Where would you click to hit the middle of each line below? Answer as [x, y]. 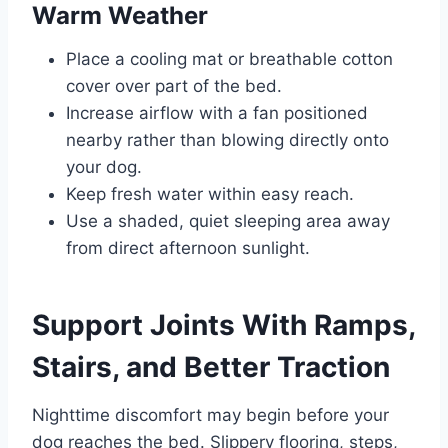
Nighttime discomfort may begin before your [210, 415]
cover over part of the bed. [174, 86]
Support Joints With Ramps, [223, 325]
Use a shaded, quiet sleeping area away [228, 221]
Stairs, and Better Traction [211, 367]
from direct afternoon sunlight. [188, 248]
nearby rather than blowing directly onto [227, 140]
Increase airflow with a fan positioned [217, 113]
